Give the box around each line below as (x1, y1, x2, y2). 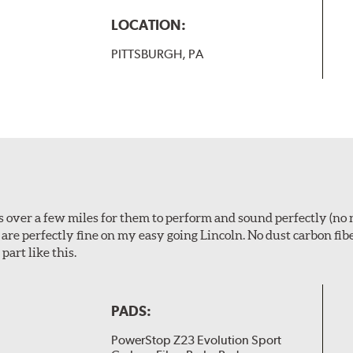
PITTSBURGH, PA (110, 46, 203, 62)
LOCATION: (110, 17, 186, 34)
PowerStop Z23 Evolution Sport (110, 332, 281, 347)
